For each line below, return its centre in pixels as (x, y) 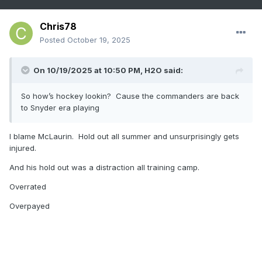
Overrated (28, 187)
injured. (24, 148)
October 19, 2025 (99, 40)
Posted (54, 40)
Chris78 (58, 27)
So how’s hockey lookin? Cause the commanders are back (130, 96)
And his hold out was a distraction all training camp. (104, 168)
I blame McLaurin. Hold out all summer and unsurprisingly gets (124, 137)
